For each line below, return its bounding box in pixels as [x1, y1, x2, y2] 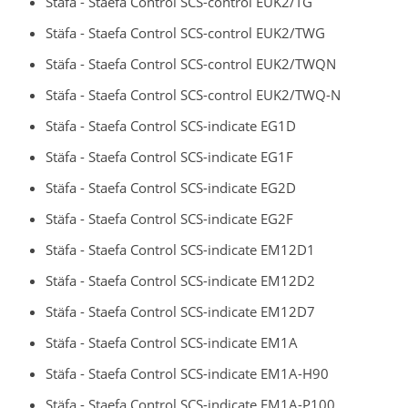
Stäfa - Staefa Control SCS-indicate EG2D [46, 178, 296, 197]
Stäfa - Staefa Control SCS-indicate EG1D [46, 116, 296, 135]
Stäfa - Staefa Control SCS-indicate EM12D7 [46, 301, 315, 321]
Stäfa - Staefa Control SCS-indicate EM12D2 [46, 270, 315, 290]
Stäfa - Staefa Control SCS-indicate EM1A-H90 [46, 363, 329, 382]
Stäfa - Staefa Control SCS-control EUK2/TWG [46, 23, 325, 42]
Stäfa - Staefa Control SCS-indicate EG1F [46, 147, 293, 166]
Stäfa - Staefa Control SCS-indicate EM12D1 [46, 240, 315, 259]
